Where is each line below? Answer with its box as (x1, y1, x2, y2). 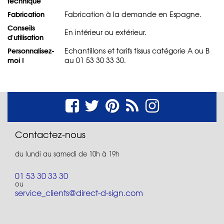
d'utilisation (7, 31, 43, 42)
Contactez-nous (15, 127, 85, 141)
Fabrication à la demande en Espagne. (64, 8, 201, 19)
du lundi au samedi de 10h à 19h (15, 148, 119, 158)
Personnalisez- (7, 44, 54, 56)
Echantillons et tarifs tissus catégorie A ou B (64, 45, 209, 55)
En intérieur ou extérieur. (64, 26, 146, 37)
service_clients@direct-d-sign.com (15, 186, 143, 198)
